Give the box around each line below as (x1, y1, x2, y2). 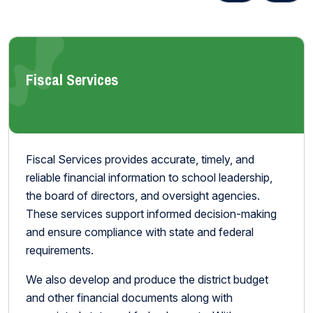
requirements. (26, 243, 94, 257)
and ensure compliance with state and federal (26, 225, 254, 239)
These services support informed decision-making (26, 207, 277, 221)
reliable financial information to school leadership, (26, 170, 272, 184)
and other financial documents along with (26, 291, 233, 305)
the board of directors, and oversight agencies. (26, 189, 260, 203)
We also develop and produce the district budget (26, 272, 268, 286)
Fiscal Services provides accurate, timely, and (26, 152, 254, 166)
